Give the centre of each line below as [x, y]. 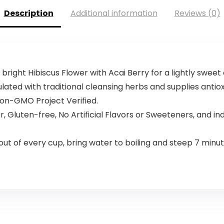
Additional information [114, 13]
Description [28, 13]
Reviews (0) [197, 13]
